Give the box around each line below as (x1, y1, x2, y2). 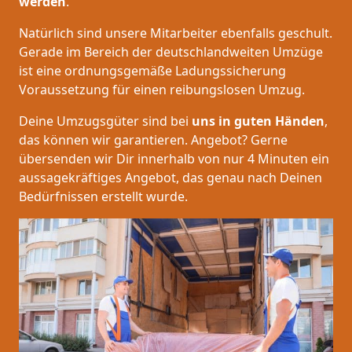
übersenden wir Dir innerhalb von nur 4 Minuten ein (19, 150, 329, 168)
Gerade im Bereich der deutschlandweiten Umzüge (19, 43, 323, 61)
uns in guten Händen (192, 112, 324, 130)
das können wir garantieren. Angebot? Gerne (19, 131, 288, 149)
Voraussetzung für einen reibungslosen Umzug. (19, 81, 305, 99)
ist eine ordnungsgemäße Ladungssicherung (19, 62, 286, 80)
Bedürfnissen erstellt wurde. (19, 188, 188, 206)
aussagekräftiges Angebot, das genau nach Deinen (19, 169, 322, 187)
